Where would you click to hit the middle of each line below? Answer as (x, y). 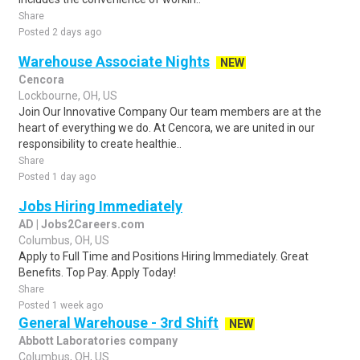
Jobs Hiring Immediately (100, 206)
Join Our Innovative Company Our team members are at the (170, 112)
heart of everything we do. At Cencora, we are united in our (167, 128)
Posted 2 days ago (60, 32)
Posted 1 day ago (57, 177)
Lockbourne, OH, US (68, 96)
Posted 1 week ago (61, 305)
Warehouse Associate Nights (114, 61)
